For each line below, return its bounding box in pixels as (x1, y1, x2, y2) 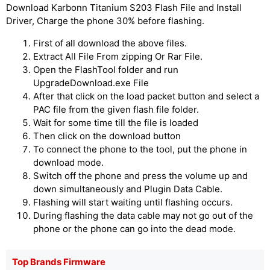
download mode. (33, 157, 104, 168)
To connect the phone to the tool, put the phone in (33, 143, 247, 155)
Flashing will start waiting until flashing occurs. (33, 196, 233, 208)
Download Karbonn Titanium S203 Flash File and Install (6, 2, 242, 13)
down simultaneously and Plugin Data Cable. (33, 183, 222, 195)
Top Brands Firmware (12, 256, 105, 268)
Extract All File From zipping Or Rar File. (33, 51, 202, 62)
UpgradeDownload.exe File (33, 77, 149, 89)
